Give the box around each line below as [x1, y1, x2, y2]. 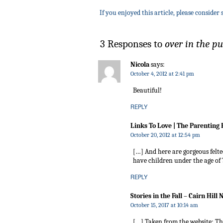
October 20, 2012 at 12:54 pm [130, 131, 200, 139]
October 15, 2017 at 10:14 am [130, 202, 198, 209]
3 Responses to [100, 38, 165, 50]
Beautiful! [133, 86, 162, 95]
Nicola [130, 60, 149, 69]
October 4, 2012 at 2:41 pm [130, 70, 194, 78]
